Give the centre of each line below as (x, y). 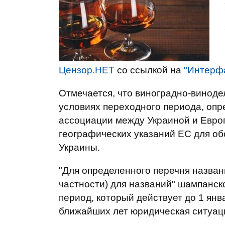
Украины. (79, 147)
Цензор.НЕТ (87, 70)
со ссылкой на (149, 70)
